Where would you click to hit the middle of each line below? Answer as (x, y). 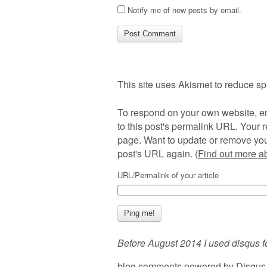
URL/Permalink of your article (168, 175)
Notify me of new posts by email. (184, 10)
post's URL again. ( (158, 154)
